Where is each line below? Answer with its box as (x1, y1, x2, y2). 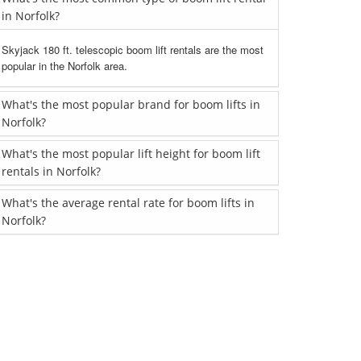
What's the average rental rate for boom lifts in (2, 195, 255, 210)
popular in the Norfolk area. (2, 58, 127, 73)
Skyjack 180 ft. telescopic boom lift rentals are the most (2, 42, 263, 57)
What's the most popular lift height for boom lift (2, 146, 260, 161)
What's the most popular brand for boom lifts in (2, 97, 260, 112)
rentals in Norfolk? (2, 164, 101, 179)
